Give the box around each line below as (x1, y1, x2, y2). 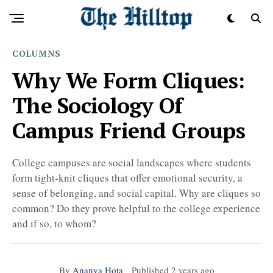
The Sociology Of (12, 91, 183, 119)
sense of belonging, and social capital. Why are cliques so (12, 186, 261, 200)
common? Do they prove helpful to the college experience (12, 201, 260, 215)
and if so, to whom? (12, 216, 96, 230)
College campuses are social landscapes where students (12, 155, 251, 169)
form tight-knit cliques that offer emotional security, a (12, 171, 243, 185)
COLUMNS (12, 48, 61, 59)
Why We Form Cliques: (12, 66, 245, 94)
